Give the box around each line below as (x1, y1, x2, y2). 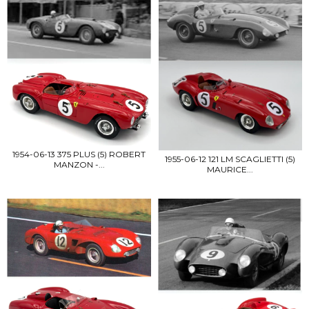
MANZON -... (53, 159, 105, 170)
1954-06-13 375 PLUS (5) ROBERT (12, 148, 146, 159)
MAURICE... (207, 163, 253, 175)
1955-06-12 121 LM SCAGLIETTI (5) (165, 153, 295, 164)
